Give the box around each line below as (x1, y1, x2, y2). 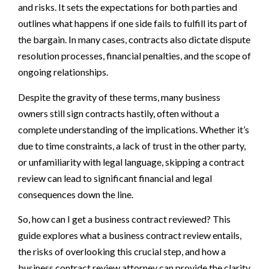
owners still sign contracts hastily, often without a (18, 107, 219, 119)
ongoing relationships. (18, 66, 108, 78)
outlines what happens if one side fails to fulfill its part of (18, 17, 247, 29)
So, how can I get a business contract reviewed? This (18, 213, 231, 225)
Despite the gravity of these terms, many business (18, 91, 220, 103)
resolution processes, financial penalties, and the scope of (18, 50, 251, 62)
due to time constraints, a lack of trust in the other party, (18, 139, 246, 151)
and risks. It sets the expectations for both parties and (18, 1, 237, 13)
